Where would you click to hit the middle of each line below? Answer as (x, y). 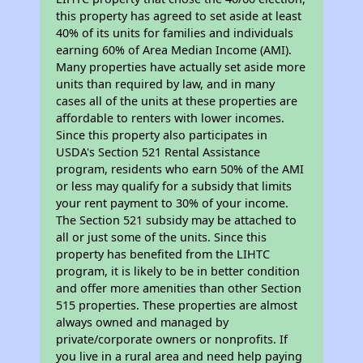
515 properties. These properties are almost (177, 305)
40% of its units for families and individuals (175, 33)
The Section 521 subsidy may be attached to (177, 220)
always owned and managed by (143, 322)
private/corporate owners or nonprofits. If (172, 339)
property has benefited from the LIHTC (163, 254)
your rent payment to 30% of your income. (173, 203)
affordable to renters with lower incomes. (171, 118)
